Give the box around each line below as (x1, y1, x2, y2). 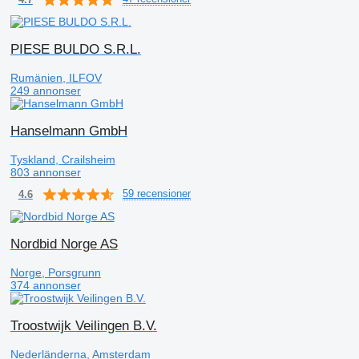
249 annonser (10, 83, 81, 97)
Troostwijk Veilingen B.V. (10, 317, 157, 333)
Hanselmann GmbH (10, 123, 127, 139)
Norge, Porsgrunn (10, 265, 101, 279)
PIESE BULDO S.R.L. (10, 41, 141, 57)
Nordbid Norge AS (10, 236, 118, 252)
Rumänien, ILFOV (10, 71, 102, 84)
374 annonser (10, 278, 81, 292)
